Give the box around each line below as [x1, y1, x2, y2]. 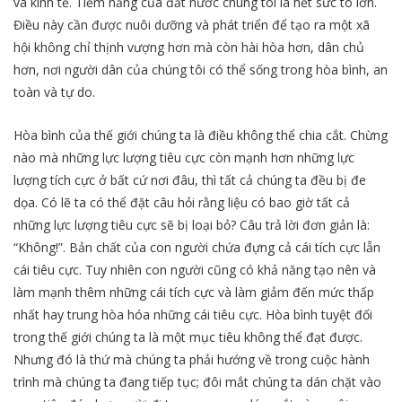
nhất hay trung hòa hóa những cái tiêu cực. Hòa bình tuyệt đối [13, 306, 372, 324]
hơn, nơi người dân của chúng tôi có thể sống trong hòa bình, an [13, 60, 388, 78]
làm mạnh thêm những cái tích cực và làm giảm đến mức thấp [13, 284, 374, 301]
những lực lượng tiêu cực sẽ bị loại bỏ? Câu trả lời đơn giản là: [13, 216, 370, 234]
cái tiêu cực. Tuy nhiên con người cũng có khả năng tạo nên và [13, 261, 376, 279]
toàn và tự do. [13, 83, 95, 100]
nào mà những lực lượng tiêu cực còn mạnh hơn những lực [13, 149, 354, 167]
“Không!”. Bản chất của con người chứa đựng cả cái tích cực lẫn [13, 239, 380, 257]
